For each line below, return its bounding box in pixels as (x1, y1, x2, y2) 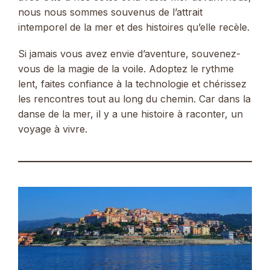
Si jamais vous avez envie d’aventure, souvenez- (18, 48, 240, 60)
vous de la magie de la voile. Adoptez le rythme (18, 63, 234, 75)
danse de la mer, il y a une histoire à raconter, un (18, 108, 243, 121)
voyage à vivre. (18, 123, 87, 136)
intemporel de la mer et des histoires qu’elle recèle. (18, 21, 250, 34)
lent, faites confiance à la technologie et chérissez (18, 78, 246, 90)
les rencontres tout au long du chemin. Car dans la (18, 93, 251, 105)
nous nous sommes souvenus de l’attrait (18, 6, 202, 19)
